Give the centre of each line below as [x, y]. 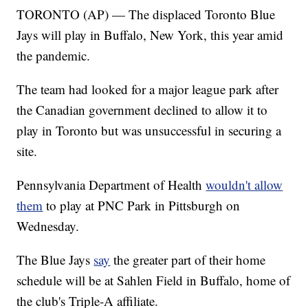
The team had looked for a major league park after [148, 89]
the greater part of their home [188, 260]
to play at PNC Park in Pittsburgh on [142, 206]
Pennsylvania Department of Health [111, 185]
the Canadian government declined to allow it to [142, 110]
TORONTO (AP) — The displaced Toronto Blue [146, 14]
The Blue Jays [55, 260]
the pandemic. [54, 56]
